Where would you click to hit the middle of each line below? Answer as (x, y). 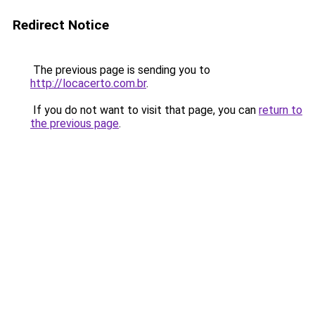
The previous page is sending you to (120, 70)
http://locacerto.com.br (88, 83)
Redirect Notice (61, 25)
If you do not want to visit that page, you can (144, 110)
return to (281, 110)
